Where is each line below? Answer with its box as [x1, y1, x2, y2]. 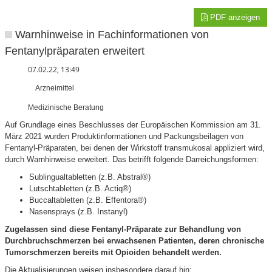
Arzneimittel [34, 83, 75, 92]
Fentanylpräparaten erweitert [5, 45, 144, 57]
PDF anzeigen [208, 13, 260, 22]
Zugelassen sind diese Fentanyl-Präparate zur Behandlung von [5, 225, 241, 234]
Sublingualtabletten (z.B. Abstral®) [29, 172, 151, 182]
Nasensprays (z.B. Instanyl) [29, 207, 127, 216]
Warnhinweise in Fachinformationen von [15, 29, 209, 41]
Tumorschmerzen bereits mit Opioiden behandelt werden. [5, 248, 222, 257]
